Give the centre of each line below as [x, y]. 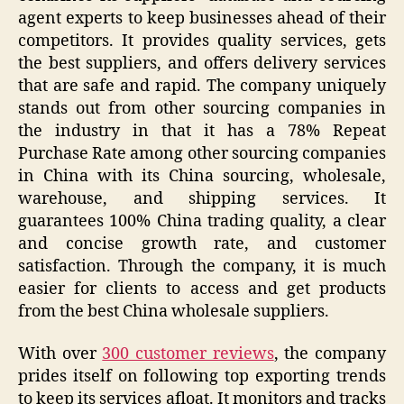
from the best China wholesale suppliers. [174, 311]
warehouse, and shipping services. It [202, 198]
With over [60, 354]
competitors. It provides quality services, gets [202, 41]
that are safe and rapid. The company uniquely [202, 86]
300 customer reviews [188, 354]
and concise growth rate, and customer [202, 243]
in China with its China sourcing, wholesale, [202, 176]
